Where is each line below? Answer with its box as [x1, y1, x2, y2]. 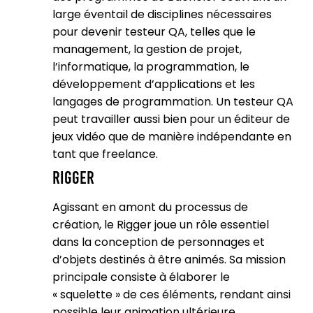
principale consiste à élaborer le [52, 269, 230, 285]
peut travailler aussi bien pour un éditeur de [52, 111, 290, 127]
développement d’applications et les [52, 76, 255, 92]
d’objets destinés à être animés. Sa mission [52, 252, 286, 268]
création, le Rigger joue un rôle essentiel [52, 217, 269, 233]
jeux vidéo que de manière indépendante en [52, 129, 291, 145]
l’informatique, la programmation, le [52, 59, 249, 75]
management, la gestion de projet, [52, 41, 242, 57]
